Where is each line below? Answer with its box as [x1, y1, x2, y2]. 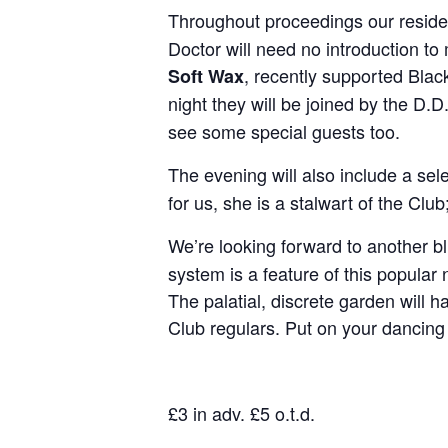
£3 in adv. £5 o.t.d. [168, 399, 320, 426]
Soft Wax [168, 62, 244, 89]
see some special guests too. [168, 117, 400, 144]
